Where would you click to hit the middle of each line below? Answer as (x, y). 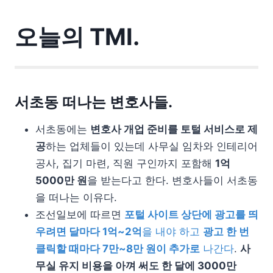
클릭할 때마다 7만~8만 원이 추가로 (118, 248)
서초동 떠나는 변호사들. (94, 102)
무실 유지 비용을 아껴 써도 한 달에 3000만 (136, 265)
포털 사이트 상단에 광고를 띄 (191, 214)
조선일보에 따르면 (80, 214)
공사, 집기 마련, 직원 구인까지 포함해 (125, 163)
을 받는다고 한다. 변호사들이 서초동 (172, 180)
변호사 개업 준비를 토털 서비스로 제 (174, 129)
